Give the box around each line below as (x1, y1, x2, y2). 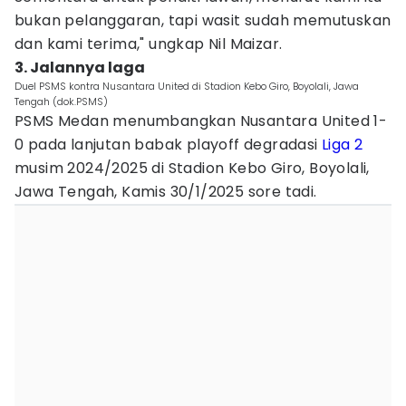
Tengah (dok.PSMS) (14, 94, 108, 109)
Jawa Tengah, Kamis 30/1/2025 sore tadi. (14, 181, 317, 202)
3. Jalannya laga (14, 57, 145, 78)
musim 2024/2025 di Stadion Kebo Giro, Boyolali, (14, 158, 370, 179)
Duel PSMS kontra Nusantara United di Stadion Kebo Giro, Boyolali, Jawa (14, 79, 359, 93)
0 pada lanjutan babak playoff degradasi (14, 134, 322, 155)
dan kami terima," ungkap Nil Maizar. (14, 34, 283, 54)
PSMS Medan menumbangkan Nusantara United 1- (14, 111, 388, 131)
